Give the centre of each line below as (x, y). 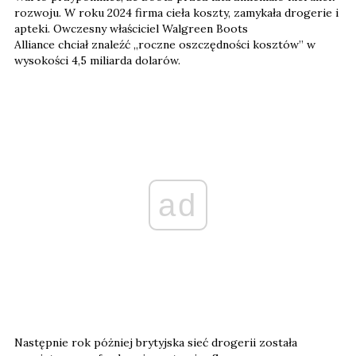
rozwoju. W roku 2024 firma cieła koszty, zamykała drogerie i (176, 12)
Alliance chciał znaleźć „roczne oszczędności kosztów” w (165, 44)
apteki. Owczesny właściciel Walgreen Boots (131, 28)
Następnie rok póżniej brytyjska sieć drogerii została (156, 342)
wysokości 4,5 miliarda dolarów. (97, 60)
